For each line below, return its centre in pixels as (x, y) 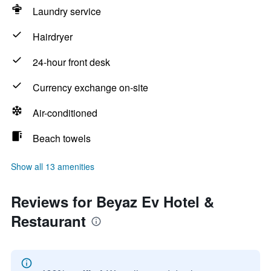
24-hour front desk (71, 62)
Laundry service (67, 11)
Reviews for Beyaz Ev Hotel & (113, 201)
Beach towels (62, 138)
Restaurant (48, 221)
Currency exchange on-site (90, 87)
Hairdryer (53, 37)
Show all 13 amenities (53, 166)
